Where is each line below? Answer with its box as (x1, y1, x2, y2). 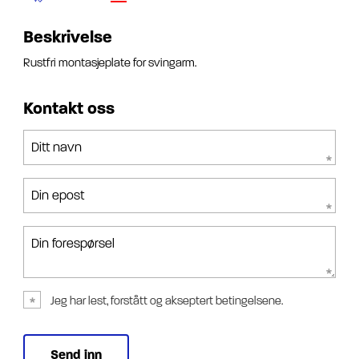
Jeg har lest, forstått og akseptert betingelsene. (50, 294, 284, 309)
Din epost (31, 188, 84, 204)
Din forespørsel (31, 236, 115, 252)
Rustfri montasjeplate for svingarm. (23, 56, 197, 71)
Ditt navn (31, 139, 82, 155)
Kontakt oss (23, 99, 115, 119)
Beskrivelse (23, 27, 112, 48)
